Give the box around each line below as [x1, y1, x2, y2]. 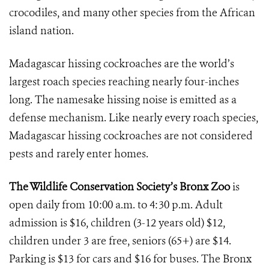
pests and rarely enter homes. [9, 147, 148, 161]
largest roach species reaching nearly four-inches [9, 74, 239, 89]
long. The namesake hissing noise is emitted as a [9, 92, 237, 107]
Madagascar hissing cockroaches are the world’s [9, 56, 234, 71]
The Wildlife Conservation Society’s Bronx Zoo [9, 180, 230, 194]
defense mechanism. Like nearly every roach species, [9, 110, 258, 125]
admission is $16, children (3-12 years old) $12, [9, 216, 225, 230]
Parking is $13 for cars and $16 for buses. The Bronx [9, 252, 252, 266]
